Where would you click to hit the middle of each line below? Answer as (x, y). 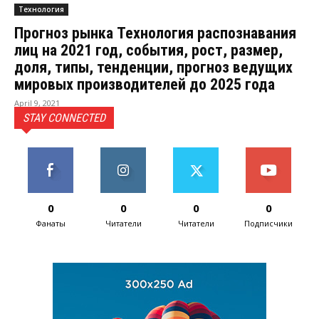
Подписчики (268, 224)
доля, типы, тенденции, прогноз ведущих (153, 68)
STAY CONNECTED (64, 118)
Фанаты (51, 224)
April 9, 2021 (37, 103)
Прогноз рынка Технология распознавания (155, 33)
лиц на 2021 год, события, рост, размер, (148, 51)
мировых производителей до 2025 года (145, 85)
